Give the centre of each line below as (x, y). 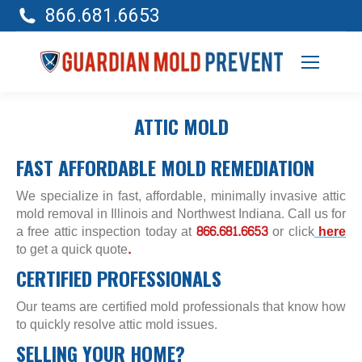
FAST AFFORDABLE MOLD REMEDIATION (165, 167)
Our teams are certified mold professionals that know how (181, 307)
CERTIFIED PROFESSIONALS (119, 278)
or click (293, 232)
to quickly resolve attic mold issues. (117, 324)
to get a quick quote (72, 249)
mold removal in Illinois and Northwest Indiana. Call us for (181, 214)
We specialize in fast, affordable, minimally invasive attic (181, 196)
